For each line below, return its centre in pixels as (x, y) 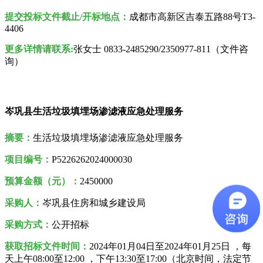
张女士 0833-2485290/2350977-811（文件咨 (161, 49)
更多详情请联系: (39, 49)
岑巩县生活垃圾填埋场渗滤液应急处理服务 (94, 111)
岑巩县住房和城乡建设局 (94, 203)
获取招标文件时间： (47, 246)
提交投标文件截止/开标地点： (67, 16)
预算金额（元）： (42, 181)
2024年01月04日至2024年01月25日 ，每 (170, 246)
